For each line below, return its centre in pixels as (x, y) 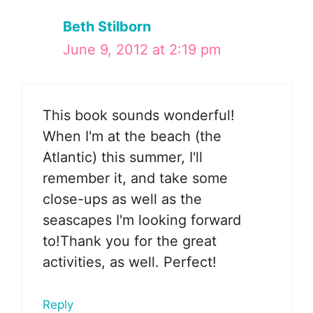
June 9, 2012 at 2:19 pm (142, 49)
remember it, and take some (135, 178)
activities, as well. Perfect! (130, 262)
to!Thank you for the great (130, 241)
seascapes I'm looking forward (142, 220)
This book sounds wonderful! (139, 115)
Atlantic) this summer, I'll (123, 157)
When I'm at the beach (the (132, 136)
